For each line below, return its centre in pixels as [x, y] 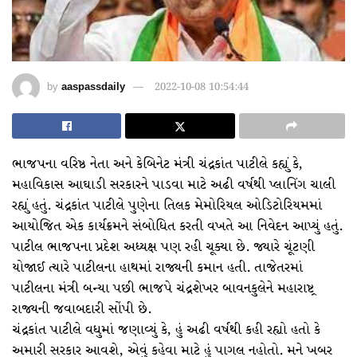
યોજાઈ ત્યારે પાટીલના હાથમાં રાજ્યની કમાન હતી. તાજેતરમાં [157, 268]
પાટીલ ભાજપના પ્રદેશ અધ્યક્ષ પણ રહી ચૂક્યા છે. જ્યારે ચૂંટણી [163, 247]
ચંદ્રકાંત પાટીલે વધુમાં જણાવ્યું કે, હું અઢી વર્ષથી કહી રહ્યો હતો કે [166, 330]
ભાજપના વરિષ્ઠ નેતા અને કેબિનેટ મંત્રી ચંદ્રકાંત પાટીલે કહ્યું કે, [157, 164]
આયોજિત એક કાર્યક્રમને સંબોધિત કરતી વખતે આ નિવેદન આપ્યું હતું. [177, 226]
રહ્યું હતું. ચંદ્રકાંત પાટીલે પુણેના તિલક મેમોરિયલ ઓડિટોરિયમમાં [167, 206]
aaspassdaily [93, 87]
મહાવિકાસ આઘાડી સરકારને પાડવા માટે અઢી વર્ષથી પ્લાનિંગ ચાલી [174, 185]
